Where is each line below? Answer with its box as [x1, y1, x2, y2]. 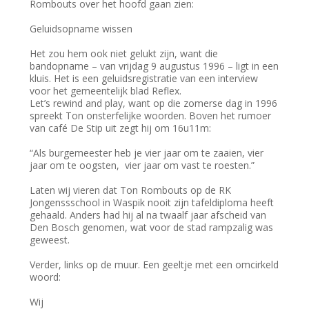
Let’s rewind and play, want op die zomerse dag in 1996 [30, 97, 278, 110]
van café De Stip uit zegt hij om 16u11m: [30, 121, 215, 135]
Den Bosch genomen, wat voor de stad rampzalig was [30, 221, 274, 235]
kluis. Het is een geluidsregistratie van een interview [30, 72, 259, 86]
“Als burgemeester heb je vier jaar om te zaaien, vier [30, 146, 264, 160]
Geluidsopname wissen [30, 22, 136, 36]
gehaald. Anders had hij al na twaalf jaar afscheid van [30, 208, 267, 222]
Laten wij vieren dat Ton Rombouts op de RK [30, 183, 232, 197]
